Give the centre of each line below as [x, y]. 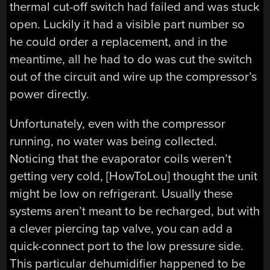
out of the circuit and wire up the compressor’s [133, 77]
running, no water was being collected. [114, 142]
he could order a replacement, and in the [119, 42]
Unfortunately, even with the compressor [118, 124]
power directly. [50, 94]
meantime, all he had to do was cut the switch [131, 59]
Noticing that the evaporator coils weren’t [121, 159]
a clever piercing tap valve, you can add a [121, 229]
